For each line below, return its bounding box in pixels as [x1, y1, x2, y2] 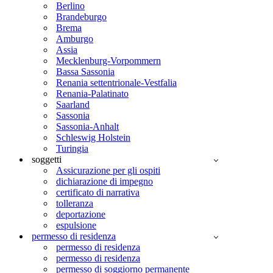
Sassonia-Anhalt [56, 121, 119, 132]
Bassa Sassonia [56, 66, 115, 77]
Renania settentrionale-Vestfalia [56, 77, 177, 88]
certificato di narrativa [56, 187, 140, 197]
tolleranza [56, 198, 93, 208]
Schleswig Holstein [56, 132, 130, 143]
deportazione [56, 209, 105, 219]
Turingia [56, 143, 88, 154]
